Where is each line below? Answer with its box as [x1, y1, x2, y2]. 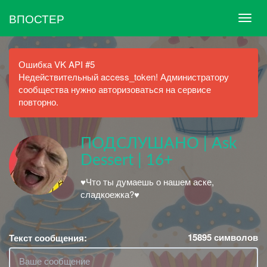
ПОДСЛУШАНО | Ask [80, 136, 237, 151]
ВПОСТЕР [9, 10, 64, 26]
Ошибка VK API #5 [18, 58, 95, 70]
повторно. [18, 95, 58, 108]
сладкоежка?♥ [80, 187, 139, 200]
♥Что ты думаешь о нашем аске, [80, 175, 214, 188]
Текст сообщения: [9, 231, 87, 244]
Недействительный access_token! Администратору [18, 70, 229, 83]
